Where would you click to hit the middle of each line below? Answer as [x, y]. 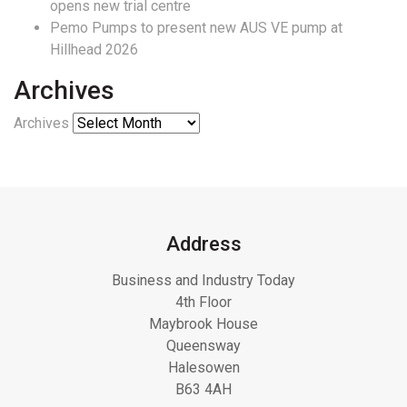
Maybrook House [203, 324]
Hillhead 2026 [94, 50]
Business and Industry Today [203, 281]
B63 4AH [203, 390]
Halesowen [203, 368]
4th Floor [203, 303]
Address [203, 244]
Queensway [203, 346]
